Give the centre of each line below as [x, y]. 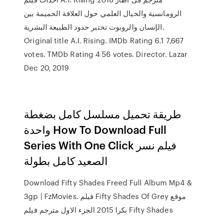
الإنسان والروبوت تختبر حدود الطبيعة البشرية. [93, 27]
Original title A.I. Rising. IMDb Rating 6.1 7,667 [104, 40]
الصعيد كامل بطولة [66, 160]
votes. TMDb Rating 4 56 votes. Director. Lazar [106, 54]
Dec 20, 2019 [46, 68]
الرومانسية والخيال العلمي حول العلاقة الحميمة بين [103, 13]
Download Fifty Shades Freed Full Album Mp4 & [108, 182]
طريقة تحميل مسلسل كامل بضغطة [103, 114]
